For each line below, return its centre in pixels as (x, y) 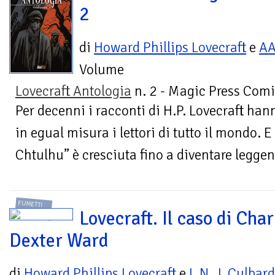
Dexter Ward (59, 240)
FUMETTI (31, 204)
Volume (102, 69)
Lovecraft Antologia (73, 91)
